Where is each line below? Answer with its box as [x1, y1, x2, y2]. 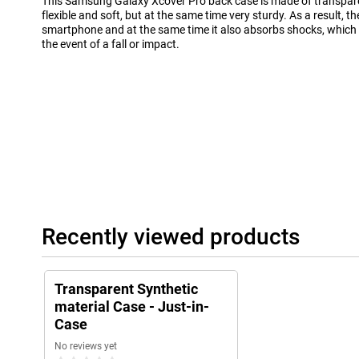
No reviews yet [54, 341, 117, 353]
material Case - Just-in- [54, 298, 209, 316]
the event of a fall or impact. [42, 38, 179, 51]
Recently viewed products [42, 224, 300, 251]
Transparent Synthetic [54, 280, 198, 298]
